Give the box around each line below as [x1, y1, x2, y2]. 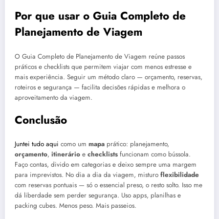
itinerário [51, 150, 80, 159]
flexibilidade [160, 170, 199, 180]
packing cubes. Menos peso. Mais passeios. [15, 201, 136, 211]
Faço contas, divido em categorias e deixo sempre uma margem [15, 160, 197, 170]
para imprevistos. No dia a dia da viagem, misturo [15, 170, 160, 180]
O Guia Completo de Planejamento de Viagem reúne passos [15, 51, 185, 61]
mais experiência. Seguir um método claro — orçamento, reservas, [15, 72, 202, 82]
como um [61, 139, 88, 149]
